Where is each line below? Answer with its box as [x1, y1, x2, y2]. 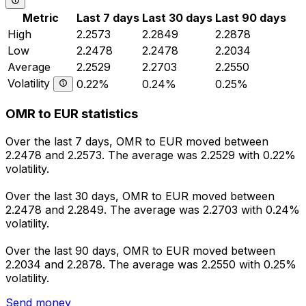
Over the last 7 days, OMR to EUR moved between [5, 135, 268, 149]
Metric [23, 10, 59, 25]
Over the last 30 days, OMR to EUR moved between [5, 189, 275, 204]
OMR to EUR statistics [5, 106, 138, 122]
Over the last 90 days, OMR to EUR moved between [5, 244, 275, 258]
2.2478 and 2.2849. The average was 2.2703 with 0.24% [5, 203, 300, 217]
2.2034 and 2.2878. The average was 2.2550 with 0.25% [5, 258, 296, 272]
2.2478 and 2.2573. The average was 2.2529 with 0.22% [5, 148, 296, 163]
